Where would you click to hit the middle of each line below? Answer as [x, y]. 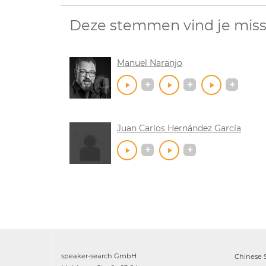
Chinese [248, 256]
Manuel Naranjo [150, 63]
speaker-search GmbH [99, 256]
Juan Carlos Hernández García [179, 128]
